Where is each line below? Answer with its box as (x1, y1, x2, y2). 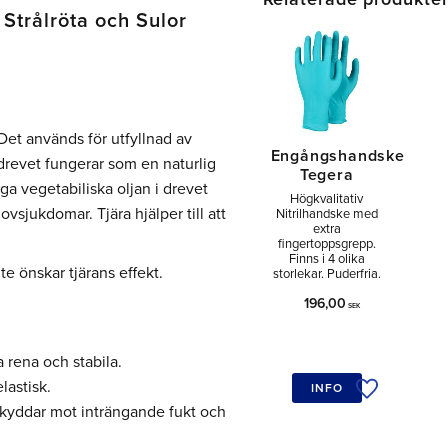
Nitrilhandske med (275, 206, 378, 223)
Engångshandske (270, 145, 405, 166)
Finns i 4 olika (288, 251, 365, 268)
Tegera (299, 164, 354, 185)
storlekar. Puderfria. (272, 266, 381, 283)
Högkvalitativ (290, 191, 364, 208)
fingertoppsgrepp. (277, 236, 376, 253)
